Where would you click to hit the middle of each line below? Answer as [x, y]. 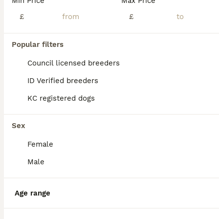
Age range [33, 193]
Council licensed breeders [74, 63]
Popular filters [38, 44]
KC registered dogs [61, 98]
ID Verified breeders [63, 81]
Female [40, 144]
